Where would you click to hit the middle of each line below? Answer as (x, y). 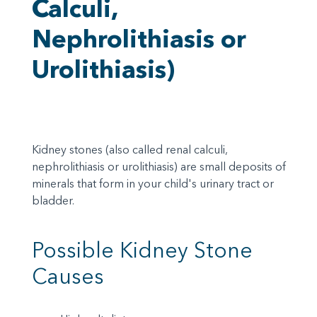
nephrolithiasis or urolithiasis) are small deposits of (159, 167)
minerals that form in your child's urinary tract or (153, 184)
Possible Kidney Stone (142, 250)
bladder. (53, 201)
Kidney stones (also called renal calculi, (130, 150)
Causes (68, 277)
